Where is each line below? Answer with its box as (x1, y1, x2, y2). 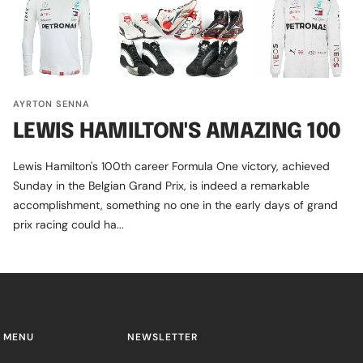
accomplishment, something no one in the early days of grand (13, 197, 338, 212)
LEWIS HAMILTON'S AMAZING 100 (13, 120, 341, 143)
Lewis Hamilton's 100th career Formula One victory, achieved (13, 158, 330, 173)
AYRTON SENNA (13, 97, 90, 109)
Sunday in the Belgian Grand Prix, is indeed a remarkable (13, 177, 310, 193)
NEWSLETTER (127, 330, 198, 344)
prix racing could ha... (13, 216, 124, 232)
